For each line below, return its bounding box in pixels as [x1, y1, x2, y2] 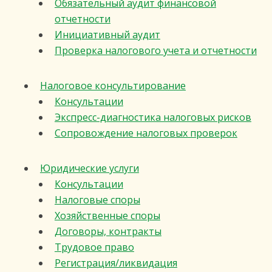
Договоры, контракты [54, 225, 161, 239]
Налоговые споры [54, 193, 140, 207]
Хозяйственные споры [54, 209, 160, 223]
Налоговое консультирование [39, 79, 186, 93]
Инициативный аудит [54, 28, 160, 42]
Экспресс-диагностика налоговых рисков [54, 110, 251, 124]
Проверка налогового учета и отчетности [54, 44, 257, 58]
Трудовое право [54, 240, 134, 254]
